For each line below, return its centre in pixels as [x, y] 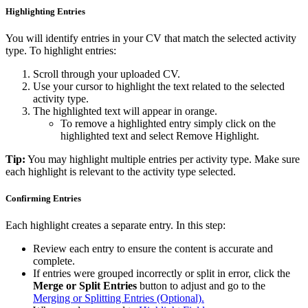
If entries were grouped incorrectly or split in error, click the [162, 274]
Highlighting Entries [45, 11]
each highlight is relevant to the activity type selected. [121, 171]
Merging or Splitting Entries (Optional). [119, 298]
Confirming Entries [43, 199]
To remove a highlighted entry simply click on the [168, 123]
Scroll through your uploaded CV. [107, 74]
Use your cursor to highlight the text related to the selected [159, 86]
